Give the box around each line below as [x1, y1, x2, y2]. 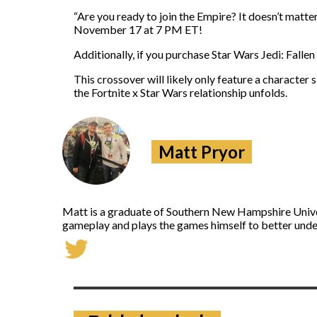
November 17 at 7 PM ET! [74, 22, 202, 36]
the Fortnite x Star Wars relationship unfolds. [74, 85, 287, 99]
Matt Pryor [158, 141, 245, 162]
